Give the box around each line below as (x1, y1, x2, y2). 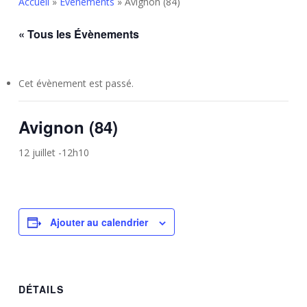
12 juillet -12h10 (18, 146, 89, 159)
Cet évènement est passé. (18, 77, 134, 90)
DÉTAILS (18, 282, 64, 296)
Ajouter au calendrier (49, 215, 148, 229)
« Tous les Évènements (18, 26, 139, 42)
